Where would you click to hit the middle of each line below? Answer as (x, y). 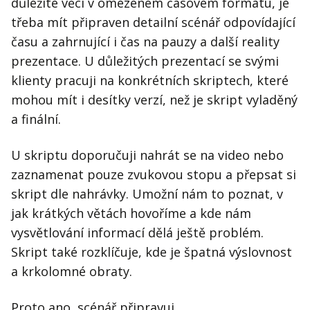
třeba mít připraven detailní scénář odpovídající (153, 22)
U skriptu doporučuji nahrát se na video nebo (147, 155)
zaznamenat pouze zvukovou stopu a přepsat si (154, 175)
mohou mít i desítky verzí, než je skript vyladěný (154, 100)
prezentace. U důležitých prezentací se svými (145, 61)
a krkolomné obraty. (72, 272)
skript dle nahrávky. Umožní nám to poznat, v (147, 194)
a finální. (36, 119)
